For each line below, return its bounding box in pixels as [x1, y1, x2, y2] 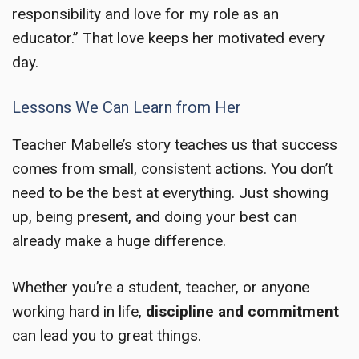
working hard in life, [12, 302, 146, 321]
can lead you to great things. [12, 326, 201, 345]
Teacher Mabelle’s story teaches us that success [12, 135, 337, 154]
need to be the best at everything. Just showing [12, 183, 329, 202]
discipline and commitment [146, 302, 339, 321]
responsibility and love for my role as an [12, 5, 279, 24]
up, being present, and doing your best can [12, 207, 297, 226]
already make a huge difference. [12, 231, 226, 250]
